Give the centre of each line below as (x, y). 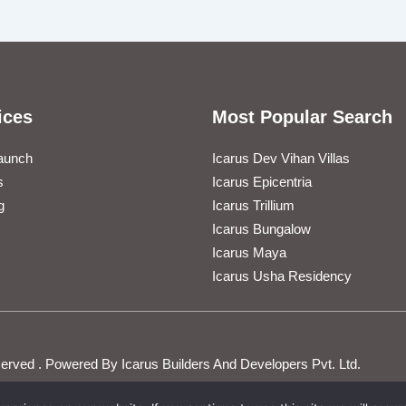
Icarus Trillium (253, 206)
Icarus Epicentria (262, 182)
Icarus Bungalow (261, 229)
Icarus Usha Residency (282, 276)
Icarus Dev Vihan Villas (281, 159)
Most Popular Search (302, 117)
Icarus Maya (249, 253)
